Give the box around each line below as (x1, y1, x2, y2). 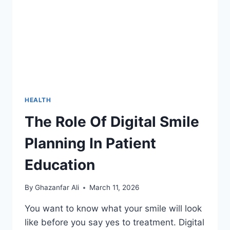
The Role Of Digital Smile (25, 112, 199, 130)
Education (25, 156, 95, 174)
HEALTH (25, 95, 51, 104)
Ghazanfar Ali (35, 183, 80, 192)
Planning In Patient (25, 134, 156, 152)
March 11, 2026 (89, 183, 140, 192)
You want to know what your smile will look (25, 203, 202, 214)
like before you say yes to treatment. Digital (25, 217, 204, 228)
